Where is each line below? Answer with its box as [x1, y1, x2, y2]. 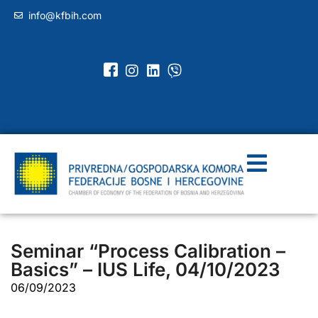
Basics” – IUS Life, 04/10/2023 [11, 258, 280, 280]
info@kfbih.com [28, 9, 102, 21]
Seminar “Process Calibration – [11, 239, 285, 262]
